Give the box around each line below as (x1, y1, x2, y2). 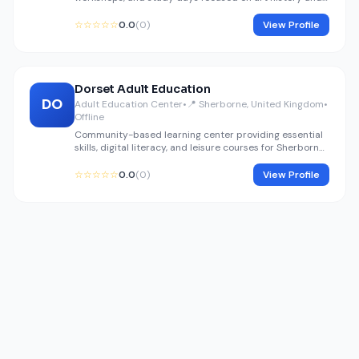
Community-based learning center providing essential (75, 128, 323, 141)
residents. (75, 154, 119, 167)
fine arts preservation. (75, 4, 175, 17)
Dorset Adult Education (75, 82, 211, 96)
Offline (75, 111, 104, 123)
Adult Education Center (75, 98, 183, 111)
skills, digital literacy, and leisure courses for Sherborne (75, 141, 325, 154)
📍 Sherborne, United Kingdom (187, 98, 324, 111)
